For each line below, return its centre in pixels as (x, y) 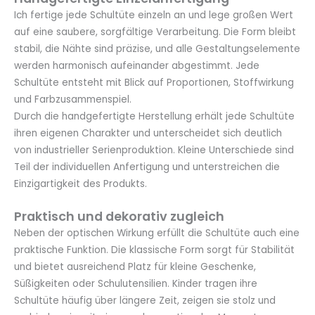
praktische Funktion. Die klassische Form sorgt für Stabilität (154, 250)
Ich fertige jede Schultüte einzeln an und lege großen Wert (154, 15)
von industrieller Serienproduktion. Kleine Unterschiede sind (154, 150)
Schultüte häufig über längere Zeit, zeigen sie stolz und (145, 300)
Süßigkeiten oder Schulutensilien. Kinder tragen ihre (136, 283)
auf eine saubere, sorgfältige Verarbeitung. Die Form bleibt (155, 32)
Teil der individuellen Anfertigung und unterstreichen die (147, 167)
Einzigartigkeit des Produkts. (81, 184)
